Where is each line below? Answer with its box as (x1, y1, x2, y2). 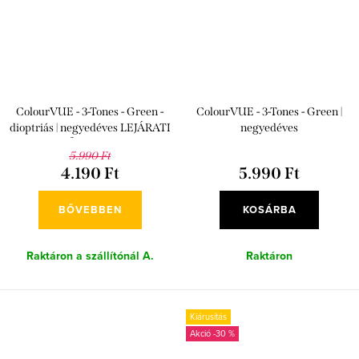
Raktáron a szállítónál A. (26, 247, 154, 264)
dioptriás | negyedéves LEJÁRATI (9, 120, 171, 135)
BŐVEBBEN (58, 201, 122, 217)
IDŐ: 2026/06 (54, 136, 125, 151)
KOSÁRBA (242, 201, 296, 217)
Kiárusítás (190, 309, 227, 323)
